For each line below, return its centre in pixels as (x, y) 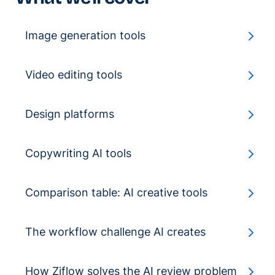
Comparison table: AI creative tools (116, 193)
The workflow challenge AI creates (115, 232)
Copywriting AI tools (78, 153)
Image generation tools (85, 36)
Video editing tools (74, 75)
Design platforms (70, 114)
